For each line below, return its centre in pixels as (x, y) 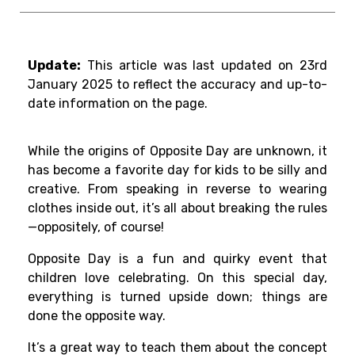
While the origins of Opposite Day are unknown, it (177, 151)
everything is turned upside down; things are (177, 297)
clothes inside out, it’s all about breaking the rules (177, 208)
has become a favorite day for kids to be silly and (177, 170)
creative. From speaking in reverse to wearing (177, 189)
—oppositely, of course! (96, 227)
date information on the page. (118, 104)
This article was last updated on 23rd (204, 66)
